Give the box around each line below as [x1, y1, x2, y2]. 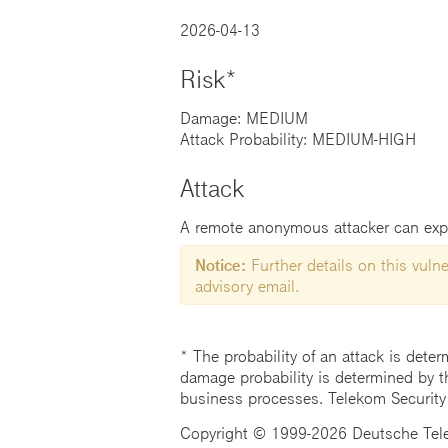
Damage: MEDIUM [179, 108, 308, 128]
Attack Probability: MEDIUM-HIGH [179, 129, 416, 149]
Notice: [194, 255, 246, 275]
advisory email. [194, 276, 299, 296]
